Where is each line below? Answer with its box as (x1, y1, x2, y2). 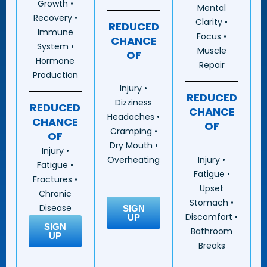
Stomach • (190, 196, 234, 209)
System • (36, 40, 74, 52)
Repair (198, 59, 225, 72)
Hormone (36, 54, 75, 67)
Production (32, 69, 78, 81)
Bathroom (191, 225, 233, 237)
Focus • (197, 30, 227, 43)
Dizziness (115, 97, 152, 109)
